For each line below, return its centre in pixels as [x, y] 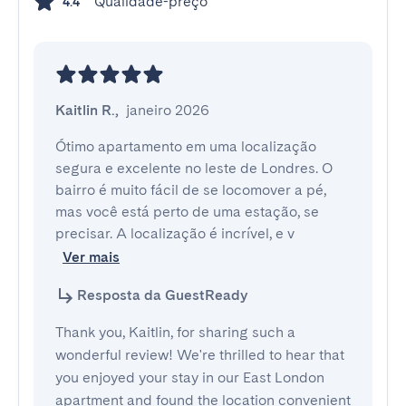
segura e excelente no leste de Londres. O [194, 168]
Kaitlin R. [85, 110]
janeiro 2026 [168, 110]
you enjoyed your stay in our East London [190, 377]
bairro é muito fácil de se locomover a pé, [191, 190]
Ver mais [91, 257]
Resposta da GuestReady [162, 295]
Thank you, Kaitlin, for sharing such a [175, 332]
